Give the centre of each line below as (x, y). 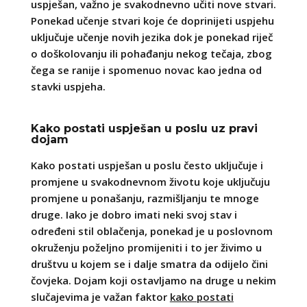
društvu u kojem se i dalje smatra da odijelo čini (149, 263)
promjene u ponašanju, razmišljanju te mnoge (145, 198)
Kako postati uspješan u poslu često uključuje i (147, 165)
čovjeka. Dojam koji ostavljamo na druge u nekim (153, 280)
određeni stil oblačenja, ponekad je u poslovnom (151, 231)
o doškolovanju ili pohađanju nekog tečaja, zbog (151, 53)
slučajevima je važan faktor (100, 296)
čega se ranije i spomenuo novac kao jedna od (146, 70)
